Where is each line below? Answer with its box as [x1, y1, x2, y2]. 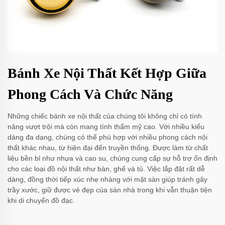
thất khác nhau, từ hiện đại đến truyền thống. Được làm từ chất [8, 144, 208, 152]
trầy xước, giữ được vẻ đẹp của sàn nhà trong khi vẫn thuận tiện [8, 186, 212, 194]
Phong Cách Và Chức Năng [8, 86, 173, 102]
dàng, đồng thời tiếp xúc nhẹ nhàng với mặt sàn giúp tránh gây [8, 175, 207, 184]
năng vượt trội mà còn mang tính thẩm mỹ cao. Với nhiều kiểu [8, 123, 204, 131]
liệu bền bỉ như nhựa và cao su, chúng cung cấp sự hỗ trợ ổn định [8, 154, 217, 163]
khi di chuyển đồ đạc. [8, 196, 75, 205]
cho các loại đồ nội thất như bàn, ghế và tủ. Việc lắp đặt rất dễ [8, 165, 205, 173]
